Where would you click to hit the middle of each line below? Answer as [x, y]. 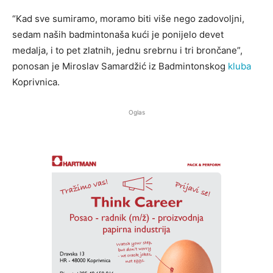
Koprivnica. [36, 82]
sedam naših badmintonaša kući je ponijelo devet [118, 35]
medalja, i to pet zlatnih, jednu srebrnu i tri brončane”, [127, 51]
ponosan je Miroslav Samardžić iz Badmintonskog [120, 66]
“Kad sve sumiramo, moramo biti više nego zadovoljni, [128, 19]
